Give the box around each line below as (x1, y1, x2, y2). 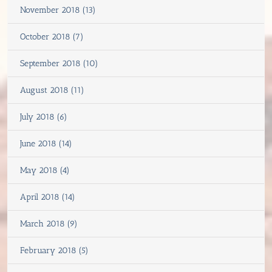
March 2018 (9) (20, 218, 78, 229)
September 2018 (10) (20, 58, 98, 69)
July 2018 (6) (20, 111, 67, 122)
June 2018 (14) (20, 138, 72, 149)
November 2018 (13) (20, 4, 96, 15)
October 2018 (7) (20, 31, 84, 42)
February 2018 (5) (20, 245, 89, 256)
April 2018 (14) (20, 191, 75, 202)
